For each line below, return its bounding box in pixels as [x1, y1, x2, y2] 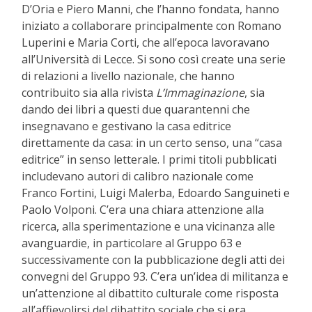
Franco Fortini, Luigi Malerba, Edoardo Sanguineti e [22, 185, 290, 201]
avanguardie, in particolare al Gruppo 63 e [22, 235, 242, 251]
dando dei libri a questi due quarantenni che [22, 102, 250, 118]
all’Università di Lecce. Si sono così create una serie [22, 52, 286, 68]
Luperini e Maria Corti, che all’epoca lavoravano [22, 35, 270, 51]
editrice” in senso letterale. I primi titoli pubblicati [22, 152, 276, 168]
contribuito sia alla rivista [22, 85, 156, 101]
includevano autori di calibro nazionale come [22, 169, 253, 185]
